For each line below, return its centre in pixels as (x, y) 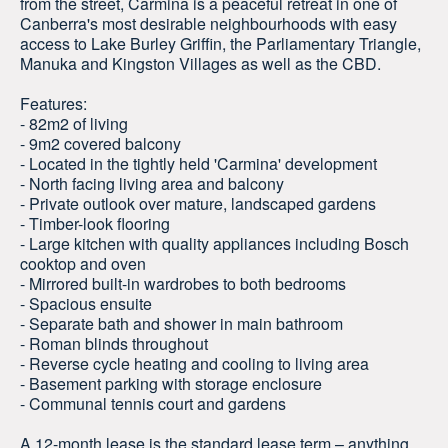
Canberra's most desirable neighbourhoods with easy (208, 24)
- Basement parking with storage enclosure (171, 384)
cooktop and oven (83, 264)
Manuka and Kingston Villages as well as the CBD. (200, 64)
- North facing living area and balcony (152, 184)
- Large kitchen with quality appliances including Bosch (214, 244)
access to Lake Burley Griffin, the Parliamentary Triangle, (220, 44)
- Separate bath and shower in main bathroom (181, 324)
